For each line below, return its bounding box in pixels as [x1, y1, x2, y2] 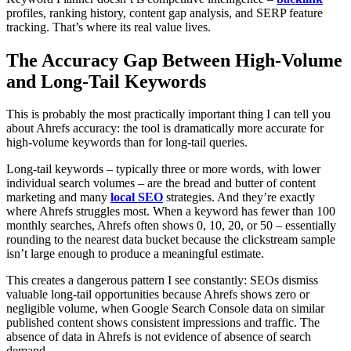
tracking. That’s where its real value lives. [6, 20, 211, 34]
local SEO [110, 190, 163, 204]
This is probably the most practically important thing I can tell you [6, 107, 331, 121]
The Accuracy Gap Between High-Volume [6, 49, 342, 71]
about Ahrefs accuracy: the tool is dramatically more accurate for [6, 121, 324, 136]
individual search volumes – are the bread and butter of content [6, 176, 316, 190]
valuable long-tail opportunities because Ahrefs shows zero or [6, 288, 309, 302]
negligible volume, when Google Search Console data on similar [6, 302, 324, 316]
